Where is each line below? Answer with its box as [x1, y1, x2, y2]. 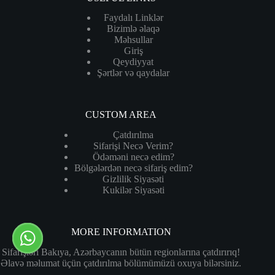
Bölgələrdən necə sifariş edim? [74, 163, 193, 174]
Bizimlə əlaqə [107, 23, 160, 34]
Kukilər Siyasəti [102, 185, 165, 196]
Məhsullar [114, 34, 153, 45]
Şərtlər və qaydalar [97, 68, 170, 79]
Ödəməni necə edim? [92, 152, 174, 163]
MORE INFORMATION [71, 227, 171, 238]
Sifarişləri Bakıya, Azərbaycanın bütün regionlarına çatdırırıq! [2, 247, 241, 257]
